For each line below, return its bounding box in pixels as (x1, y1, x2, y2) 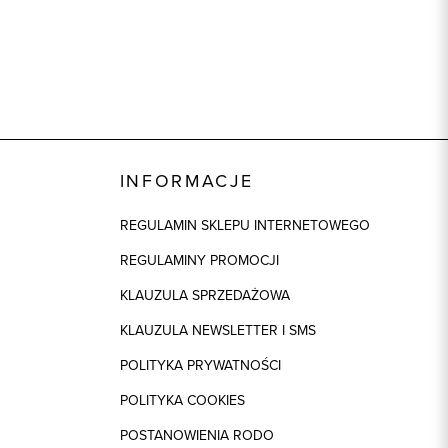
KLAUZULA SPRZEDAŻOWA (119, 284, 290, 305)
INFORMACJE (119, 167, 254, 193)
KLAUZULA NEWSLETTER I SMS (119, 319, 316, 340)
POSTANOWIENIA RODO (119, 424, 274, 445)
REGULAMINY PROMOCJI (119, 249, 279, 270)
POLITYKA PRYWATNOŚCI (119, 354, 281, 375)
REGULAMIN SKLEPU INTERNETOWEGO (119, 214, 370, 235)
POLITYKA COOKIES (119, 389, 245, 410)
